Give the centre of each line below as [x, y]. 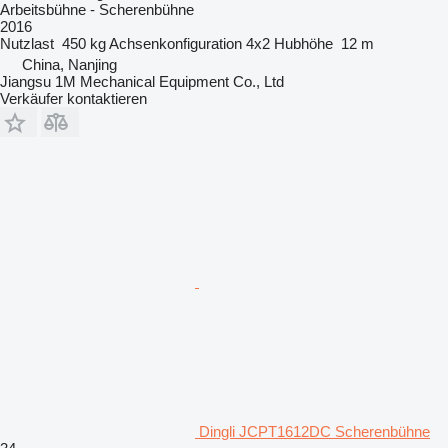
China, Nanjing [69, 64]
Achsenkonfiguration [175, 43]
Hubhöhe [303, 43]
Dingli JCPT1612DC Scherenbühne [314, 431]
